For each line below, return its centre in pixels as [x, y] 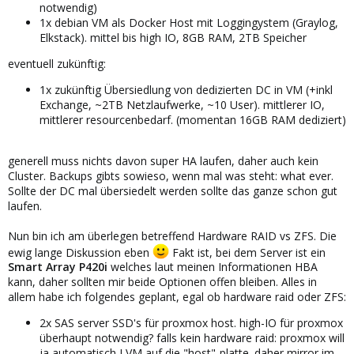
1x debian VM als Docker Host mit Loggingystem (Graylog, [189, 22]
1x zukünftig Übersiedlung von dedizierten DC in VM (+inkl [186, 89]
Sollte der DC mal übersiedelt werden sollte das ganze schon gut [173, 190]
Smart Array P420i [59, 267]
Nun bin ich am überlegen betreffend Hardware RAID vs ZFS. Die [172, 235]
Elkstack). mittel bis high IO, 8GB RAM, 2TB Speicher [173, 37]
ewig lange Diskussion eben [80, 252]
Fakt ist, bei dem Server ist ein [247, 252]
